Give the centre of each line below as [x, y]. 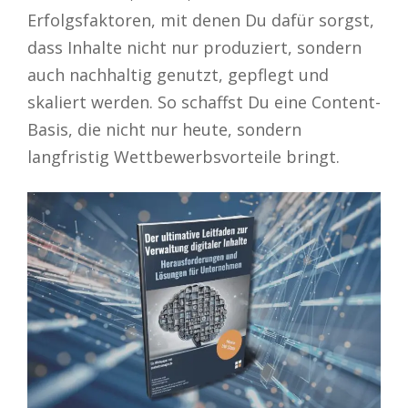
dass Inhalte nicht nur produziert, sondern [194, 47]
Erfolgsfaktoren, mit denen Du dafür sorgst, [201, 20]
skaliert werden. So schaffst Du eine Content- [204, 102]
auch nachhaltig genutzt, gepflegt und [178, 74]
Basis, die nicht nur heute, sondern [164, 129]
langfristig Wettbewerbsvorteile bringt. [184, 156]
